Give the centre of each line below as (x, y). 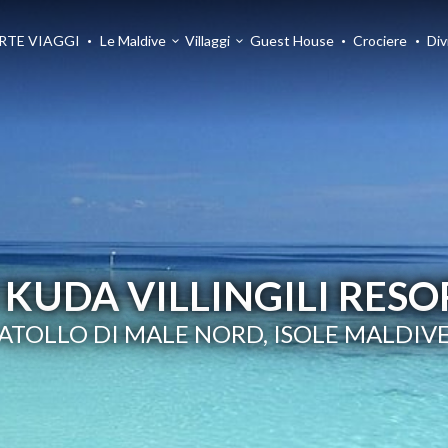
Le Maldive (132, 40)
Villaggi (208, 40)
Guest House (291, 40)
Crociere (380, 40)
